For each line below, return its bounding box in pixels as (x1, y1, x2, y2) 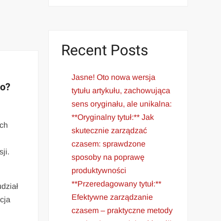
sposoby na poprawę (72, 152, 145, 161)
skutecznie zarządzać (72, 126, 147, 135)
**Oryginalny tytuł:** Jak (72, 112, 154, 121)
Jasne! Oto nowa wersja (72, 73, 156, 81)
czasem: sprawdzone (72, 139, 146, 148)
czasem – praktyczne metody (72, 206, 173, 215)
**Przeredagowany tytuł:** (72, 179, 162, 188)
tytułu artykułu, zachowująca (72, 86, 171, 95)
